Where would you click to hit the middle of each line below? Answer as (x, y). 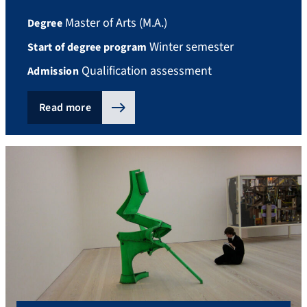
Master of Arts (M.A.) (114, 23)
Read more (65, 108)
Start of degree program (87, 48)
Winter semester (191, 47)
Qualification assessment (145, 71)
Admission (53, 72)
